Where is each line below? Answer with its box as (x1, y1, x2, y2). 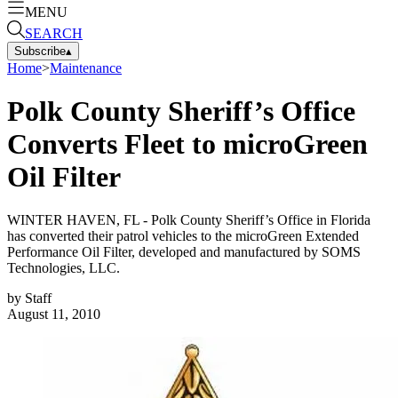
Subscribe (14, 44, 66, 58)
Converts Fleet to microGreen (7, 127, 368, 160)
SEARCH (25, 25, 83, 41)
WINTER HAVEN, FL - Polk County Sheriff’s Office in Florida (7, 212, 370, 228)
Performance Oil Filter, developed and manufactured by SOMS (7, 244, 361, 260)
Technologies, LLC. (7, 260, 120, 276)
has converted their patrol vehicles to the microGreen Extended (7, 228, 359, 244)
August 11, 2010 (7, 306, 100, 322)
